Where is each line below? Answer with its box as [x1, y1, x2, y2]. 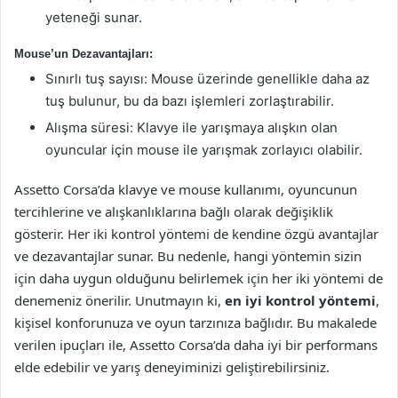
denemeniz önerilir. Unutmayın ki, [14, 291, 225, 309]
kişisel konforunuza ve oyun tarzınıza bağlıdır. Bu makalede [14, 314, 377, 331]
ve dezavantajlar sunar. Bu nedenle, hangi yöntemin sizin [14, 247, 362, 265]
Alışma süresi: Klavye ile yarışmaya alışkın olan [45, 119, 338, 136]
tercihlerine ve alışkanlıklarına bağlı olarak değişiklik [14, 203, 333, 220]
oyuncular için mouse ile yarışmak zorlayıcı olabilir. [45, 141, 362, 158]
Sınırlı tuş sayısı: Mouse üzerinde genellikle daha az [45, 70, 370, 87]
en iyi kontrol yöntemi [225, 291, 376, 309]
